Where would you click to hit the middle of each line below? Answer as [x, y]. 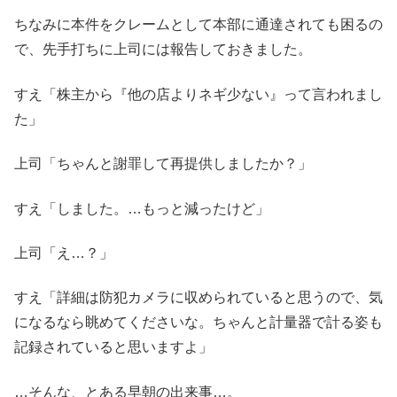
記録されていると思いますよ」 [113, 347]
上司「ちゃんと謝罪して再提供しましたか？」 [163, 164]
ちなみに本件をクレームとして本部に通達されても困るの [198, 25]
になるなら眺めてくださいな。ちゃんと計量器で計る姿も [198, 323]
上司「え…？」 [64, 253]
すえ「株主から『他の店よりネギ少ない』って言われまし [198, 94]
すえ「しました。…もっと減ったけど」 [142, 208]
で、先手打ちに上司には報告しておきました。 [163, 50]
